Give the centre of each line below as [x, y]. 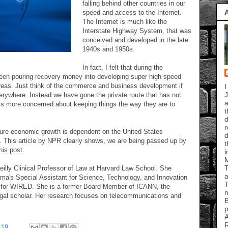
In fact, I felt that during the [123, 67]
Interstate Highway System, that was [137, 31]
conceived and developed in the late [135, 40]
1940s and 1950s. [109, 49]
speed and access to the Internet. [132, 12]
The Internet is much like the [125, 22]
